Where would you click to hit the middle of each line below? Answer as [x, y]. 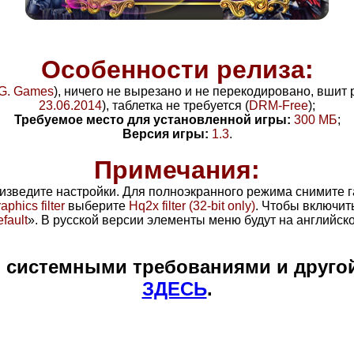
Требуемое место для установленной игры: [152, 119]
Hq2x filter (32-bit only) [192, 205]
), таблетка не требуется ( [175, 105]
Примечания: [177, 169]
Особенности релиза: [177, 69]
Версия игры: [165, 134]
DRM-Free [279, 105]
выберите [97, 205]
